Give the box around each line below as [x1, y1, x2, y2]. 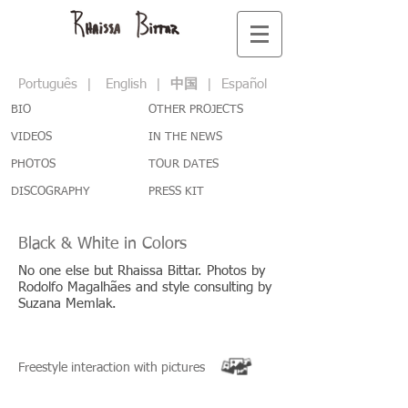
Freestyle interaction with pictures [18, 362, 205, 374]
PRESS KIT [148, 186, 204, 198]
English [106, 77, 151, 91]
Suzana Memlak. [18, 297, 117, 311]
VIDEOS [11, 131, 52, 143]
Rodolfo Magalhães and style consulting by [18, 280, 271, 294]
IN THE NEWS [148, 131, 222, 143]
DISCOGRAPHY [11, 186, 89, 198]
